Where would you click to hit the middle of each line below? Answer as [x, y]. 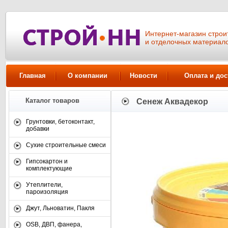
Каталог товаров [52, 101]
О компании [88, 76]
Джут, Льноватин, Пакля [60, 208]
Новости [144, 76]
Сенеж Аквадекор [172, 102]
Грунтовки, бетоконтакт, [60, 122]
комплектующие [49, 168]
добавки [38, 129]
